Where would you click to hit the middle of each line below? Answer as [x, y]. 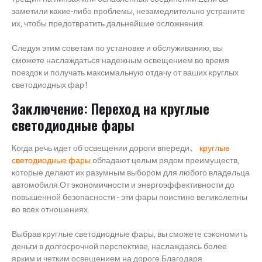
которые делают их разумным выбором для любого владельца [131, 173]
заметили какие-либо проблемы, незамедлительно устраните [128, 12]
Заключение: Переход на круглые [111, 108]
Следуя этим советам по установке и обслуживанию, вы [117, 49]
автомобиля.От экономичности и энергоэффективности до [123, 185]
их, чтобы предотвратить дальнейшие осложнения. [108, 24]
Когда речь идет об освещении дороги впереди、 [106, 148]
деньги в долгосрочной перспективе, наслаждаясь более [119, 246]
